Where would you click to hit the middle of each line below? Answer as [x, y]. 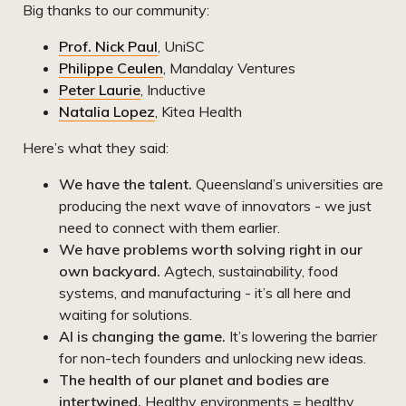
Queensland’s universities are [288, 184]
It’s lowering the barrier [301, 337]
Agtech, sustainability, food [249, 271]
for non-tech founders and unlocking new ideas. [213, 358]
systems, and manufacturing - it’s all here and [205, 293]
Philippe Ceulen [111, 68]
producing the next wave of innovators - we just [215, 206]
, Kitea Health [198, 112]
